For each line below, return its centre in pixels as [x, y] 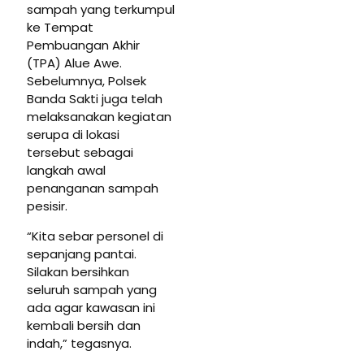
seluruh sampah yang [92, 290]
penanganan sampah [93, 188]
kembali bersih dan [84, 326]
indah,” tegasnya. [79, 344]
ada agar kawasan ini [91, 308]
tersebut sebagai [80, 153]
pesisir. [47, 206]
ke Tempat [60, 28]
